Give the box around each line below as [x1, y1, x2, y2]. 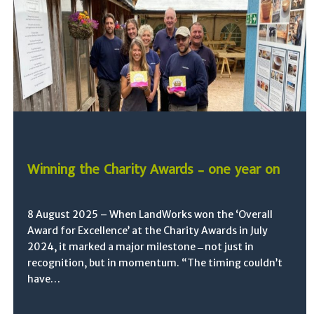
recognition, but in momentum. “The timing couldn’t [27, 257, 283, 270]
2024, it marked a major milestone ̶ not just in [27, 240, 254, 254]
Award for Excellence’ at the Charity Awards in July [27, 224, 268, 238]
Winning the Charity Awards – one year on [27, 158, 280, 182]
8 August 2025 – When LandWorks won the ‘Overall [27, 208, 273, 221]
